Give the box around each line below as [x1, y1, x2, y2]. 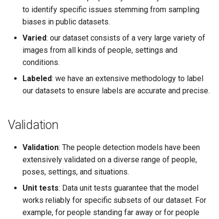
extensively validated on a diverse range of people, [22, 154, 197, 164]
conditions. [22, 57, 60, 67]
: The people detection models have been [59, 142, 200, 152]
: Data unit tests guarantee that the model [59, 183, 198, 193]
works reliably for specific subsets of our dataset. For [22, 195, 206, 205]
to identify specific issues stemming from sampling [22, 4, 199, 14]
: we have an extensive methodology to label [52, 73, 203, 83]
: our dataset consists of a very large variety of [46, 33, 205, 43]
